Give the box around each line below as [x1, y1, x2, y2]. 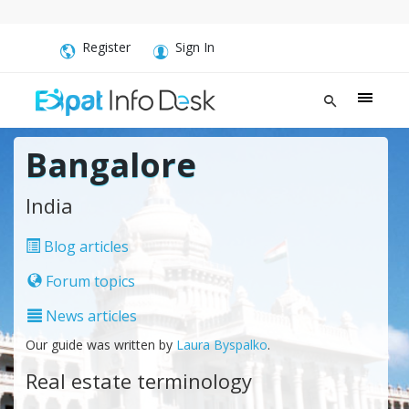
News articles [41, 305, 137, 326]
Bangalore [25, 142, 196, 187]
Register [82, 38, 131, 56]
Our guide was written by [25, 335, 176, 353]
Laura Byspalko [175, 335, 267, 353]
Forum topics [41, 270, 135, 291]
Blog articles [39, 236, 129, 257]
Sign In [175, 38, 215, 56]
